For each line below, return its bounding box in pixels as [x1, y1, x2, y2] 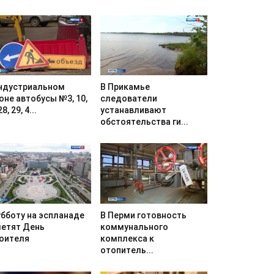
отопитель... [100, 245, 154, 255]
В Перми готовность [100, 210, 187, 220]
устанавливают [100, 105, 166, 116]
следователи [100, 94, 157, 104]
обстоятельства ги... [100, 117, 188, 127]
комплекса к [100, 233, 154, 243]
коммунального [100, 221, 168, 232]
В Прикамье [100, 82, 150, 92]
